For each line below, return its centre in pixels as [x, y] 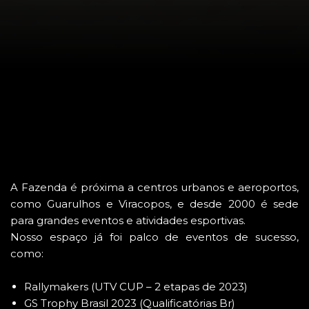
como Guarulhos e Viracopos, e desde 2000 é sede [154, 204]
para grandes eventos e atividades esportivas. [128, 221]
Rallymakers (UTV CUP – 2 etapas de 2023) [136, 287]
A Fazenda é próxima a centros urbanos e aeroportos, [154, 188]
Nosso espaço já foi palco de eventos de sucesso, [154, 237]
